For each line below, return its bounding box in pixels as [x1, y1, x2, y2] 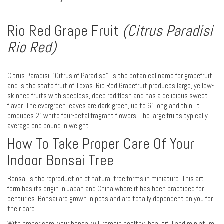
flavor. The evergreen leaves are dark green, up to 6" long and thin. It [7, 101, 200, 111]
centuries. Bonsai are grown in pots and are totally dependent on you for [7, 194, 213, 204]
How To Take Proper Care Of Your [7, 134, 194, 154]
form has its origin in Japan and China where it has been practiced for [7, 184, 204, 194]
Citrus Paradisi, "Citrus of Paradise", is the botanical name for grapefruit [7, 71, 212, 81]
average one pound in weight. [7, 121, 90, 131]
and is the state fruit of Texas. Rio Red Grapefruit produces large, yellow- [7, 81, 214, 91]
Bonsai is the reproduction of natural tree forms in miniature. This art [7, 174, 204, 184]
